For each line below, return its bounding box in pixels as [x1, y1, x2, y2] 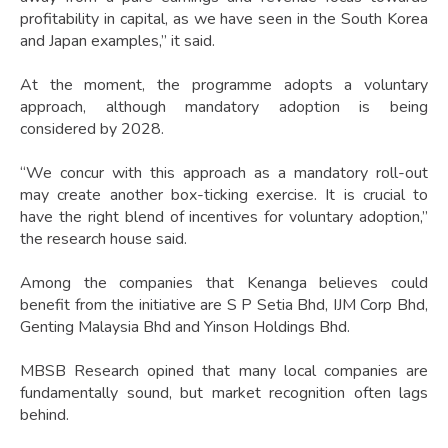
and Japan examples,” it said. [20, 30, 215, 53]
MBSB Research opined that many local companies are [20, 360, 428, 383]
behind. [20, 404, 69, 427]
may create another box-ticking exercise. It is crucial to [20, 184, 428, 207]
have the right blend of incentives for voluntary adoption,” [20, 206, 428, 229]
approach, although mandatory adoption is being [20, 96, 428, 119]
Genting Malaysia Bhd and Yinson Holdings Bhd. [20, 316, 350, 339]
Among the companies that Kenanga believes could [20, 272, 428, 295]
